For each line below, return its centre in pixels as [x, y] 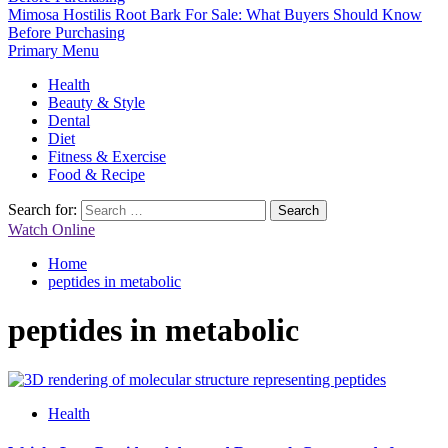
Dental [69, 120]
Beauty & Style [96, 102]
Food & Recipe [96, 174]
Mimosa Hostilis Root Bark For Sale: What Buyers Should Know [215, 14]
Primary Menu [53, 50]
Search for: [42, 209]
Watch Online [51, 229]
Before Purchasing [66, 32]
